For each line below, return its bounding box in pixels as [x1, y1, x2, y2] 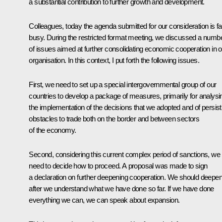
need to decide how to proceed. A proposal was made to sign [29, 162, 208, 170]
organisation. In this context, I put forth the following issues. [29, 56, 199, 65]
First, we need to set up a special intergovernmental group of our [29, 80, 217, 89]
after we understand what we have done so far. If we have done [29, 184, 214, 193]
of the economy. [29, 126, 76, 135]
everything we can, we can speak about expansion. [29, 196, 180, 205]
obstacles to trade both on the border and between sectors [29, 114, 200, 123]
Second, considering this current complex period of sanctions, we [29, 150, 220, 159]
